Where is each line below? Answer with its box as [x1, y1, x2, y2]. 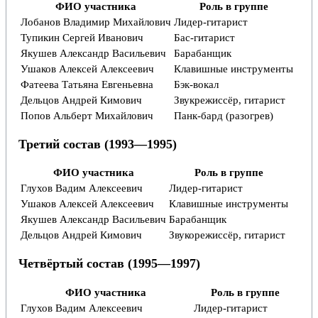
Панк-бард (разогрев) [174, 109, 274, 121]
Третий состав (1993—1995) [18, 136, 177, 151]
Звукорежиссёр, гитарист [169, 229, 286, 241]
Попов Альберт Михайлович [21, 109, 154, 121]
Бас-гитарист [174, 31, 236, 43]
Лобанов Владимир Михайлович [21, 15, 172, 28]
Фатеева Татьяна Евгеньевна [21, 77, 154, 90]
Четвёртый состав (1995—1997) [18, 256, 201, 271]
